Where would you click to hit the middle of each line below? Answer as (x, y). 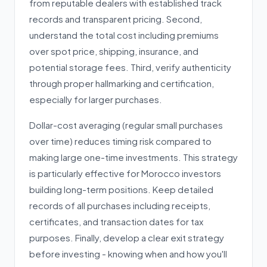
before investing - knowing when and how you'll (128, 254)
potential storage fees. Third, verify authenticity (130, 67)
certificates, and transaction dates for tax (116, 221)
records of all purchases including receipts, (120, 205)
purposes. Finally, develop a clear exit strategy (127, 237)
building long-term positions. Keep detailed (121, 189)
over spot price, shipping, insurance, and (114, 51)
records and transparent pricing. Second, (116, 19)
